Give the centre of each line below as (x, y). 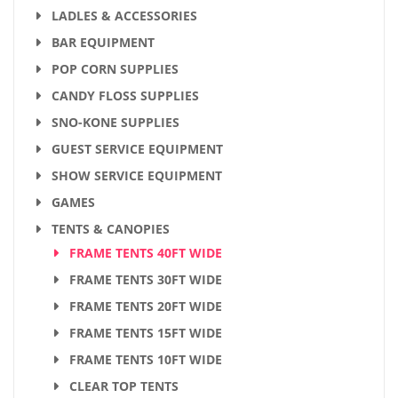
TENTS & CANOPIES (111, 229)
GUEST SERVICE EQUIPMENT (137, 149)
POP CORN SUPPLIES (115, 69)
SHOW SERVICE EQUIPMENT (137, 175)
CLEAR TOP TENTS (124, 386)
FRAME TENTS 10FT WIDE (146, 359)
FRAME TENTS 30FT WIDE (146, 279)
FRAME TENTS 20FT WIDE (146, 306)
